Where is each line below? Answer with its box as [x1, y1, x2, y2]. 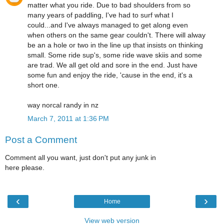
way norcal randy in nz [27, 101, 98, 109]
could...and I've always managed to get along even [27, 21, 188, 29]
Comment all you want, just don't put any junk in [5, 153, 156, 162]
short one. [27, 81, 59, 89]
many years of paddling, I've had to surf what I [27, 11, 173, 19]
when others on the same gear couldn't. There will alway [27, 31, 205, 39]
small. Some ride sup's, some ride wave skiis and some [27, 51, 202, 59]
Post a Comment [5, 134, 77, 145]
